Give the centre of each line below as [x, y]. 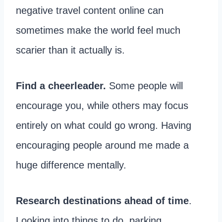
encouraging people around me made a [102, 145]
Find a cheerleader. [61, 86]
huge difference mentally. [71, 165]
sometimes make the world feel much [98, 30]
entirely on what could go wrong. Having [104, 126]
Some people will [144, 86]
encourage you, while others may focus [102, 106]
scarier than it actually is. [70, 50]
